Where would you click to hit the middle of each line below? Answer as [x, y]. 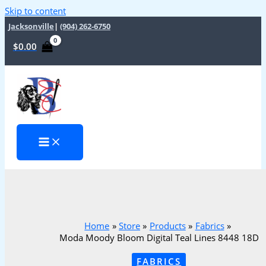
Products [167, 226]
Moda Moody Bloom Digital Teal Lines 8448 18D [159, 238]
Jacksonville [31, 26]
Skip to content [35, 11]
